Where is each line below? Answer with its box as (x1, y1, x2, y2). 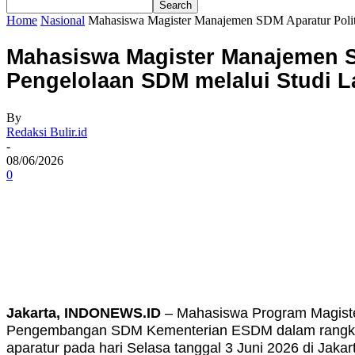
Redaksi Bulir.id (6, 124, 87, 139)
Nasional (40, 13, 85, 27)
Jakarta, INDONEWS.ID (6, 304, 161, 321)
